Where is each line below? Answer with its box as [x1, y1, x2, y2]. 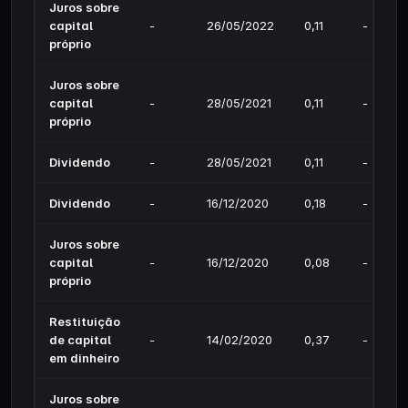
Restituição [49, 314, 120, 329]
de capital [49, 332, 111, 347]
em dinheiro [49, 351, 119, 365]
